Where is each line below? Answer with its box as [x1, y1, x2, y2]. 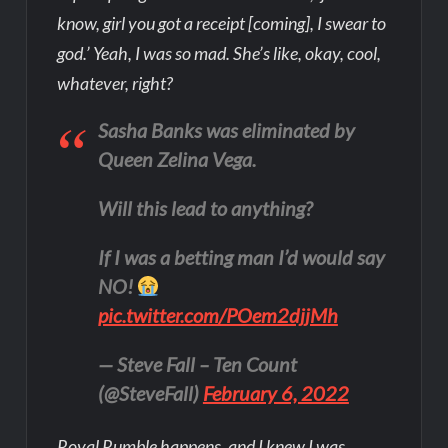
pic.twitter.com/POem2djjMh [97, 303, 338, 328]
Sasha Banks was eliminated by [97, 118, 355, 143]
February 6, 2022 [202, 381, 349, 406]
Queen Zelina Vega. [97, 147, 256, 172]
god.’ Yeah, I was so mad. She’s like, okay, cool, [57, 42, 382, 65]
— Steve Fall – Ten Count [97, 352, 297, 377]
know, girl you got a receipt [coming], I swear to [57, 12, 387, 35]
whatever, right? [57, 72, 174, 95]
